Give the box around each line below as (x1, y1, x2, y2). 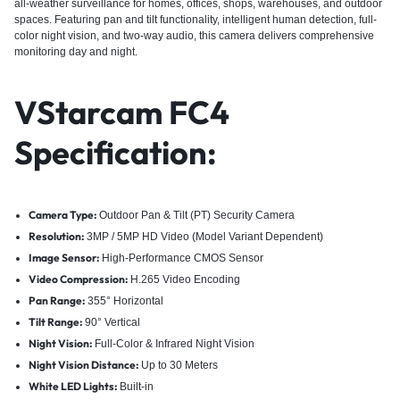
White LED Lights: (28, 379, 117, 393)
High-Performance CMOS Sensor (98, 251, 263, 264)
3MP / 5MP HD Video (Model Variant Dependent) (83, 229, 323, 243)
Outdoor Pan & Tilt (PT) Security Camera (96, 208, 295, 221)
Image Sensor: (28, 250, 99, 264)
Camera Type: (28, 207, 96, 221)
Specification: (14, 131, 216, 172)
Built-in (116, 379, 154, 393)
